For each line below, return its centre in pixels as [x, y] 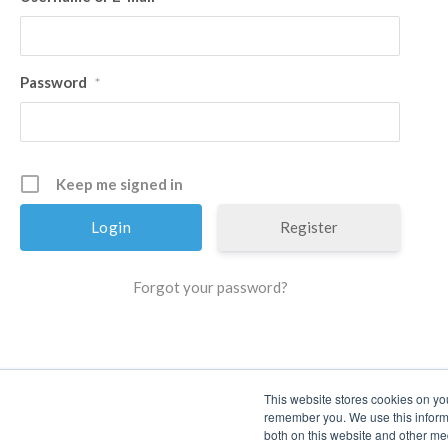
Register [308, 226]
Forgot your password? [210, 286]
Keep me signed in [119, 183]
